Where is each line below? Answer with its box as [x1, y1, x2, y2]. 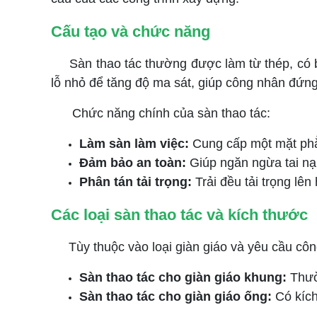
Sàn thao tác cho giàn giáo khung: [79, 270, 287, 284]
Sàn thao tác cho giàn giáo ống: [79, 289, 275, 304]
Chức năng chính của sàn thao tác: [51, 106, 270, 120]
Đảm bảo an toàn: [79, 156, 190, 170]
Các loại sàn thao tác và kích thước [51, 206, 308, 224]
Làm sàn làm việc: [79, 137, 192, 151]
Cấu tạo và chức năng [51, 23, 210, 40]
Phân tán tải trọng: [79, 175, 195, 189]
